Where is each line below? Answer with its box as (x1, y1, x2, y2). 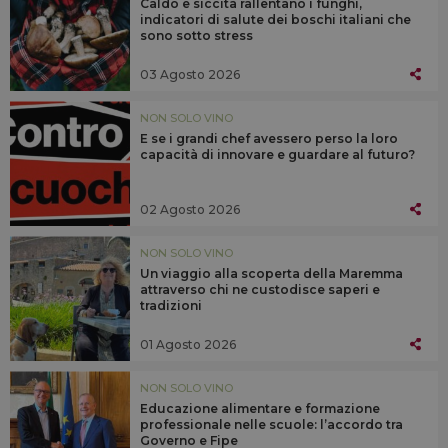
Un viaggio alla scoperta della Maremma (140, 266, 403, 282)
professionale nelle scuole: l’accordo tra (140, 417, 403, 433)
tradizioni (140, 298, 205, 314)
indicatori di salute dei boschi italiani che (140, 12, 411, 28)
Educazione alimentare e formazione (140, 401, 380, 417)
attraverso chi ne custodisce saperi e (140, 282, 380, 298)
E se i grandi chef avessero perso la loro (140, 131, 398, 147)
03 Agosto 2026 (140, 66, 240, 82)
